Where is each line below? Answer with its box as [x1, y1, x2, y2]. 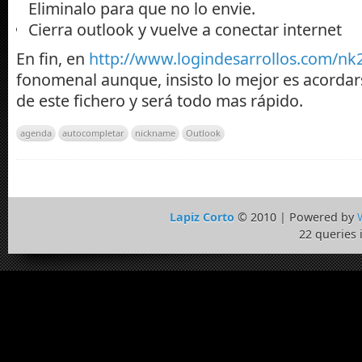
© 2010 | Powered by [234, 209, 357, 225]
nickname [135, 126, 175, 139]
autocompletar [62, 126, 124, 139]
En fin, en [16, 48, 89, 69]
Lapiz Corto [169, 209, 234, 225]
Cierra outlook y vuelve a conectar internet [28, 19, 342, 40]
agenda [20, 126, 52, 139]
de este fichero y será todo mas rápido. [16, 90, 303, 112]
